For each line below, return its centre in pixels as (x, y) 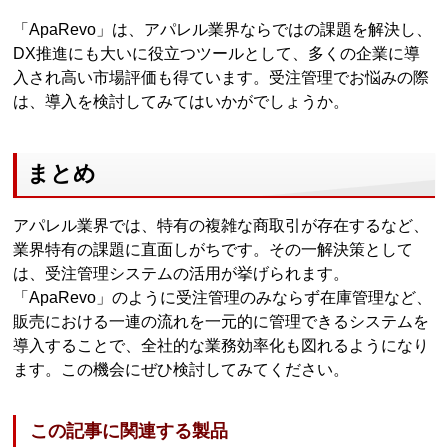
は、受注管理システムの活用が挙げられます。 (181, 274)
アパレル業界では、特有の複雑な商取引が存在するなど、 (221, 226)
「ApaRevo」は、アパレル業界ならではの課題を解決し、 (223, 29)
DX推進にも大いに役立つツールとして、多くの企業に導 (217, 53)
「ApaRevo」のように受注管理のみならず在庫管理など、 (223, 298)
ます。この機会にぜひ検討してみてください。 (181, 370)
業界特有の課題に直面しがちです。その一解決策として (213, 250)
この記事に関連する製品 (129, 430)
